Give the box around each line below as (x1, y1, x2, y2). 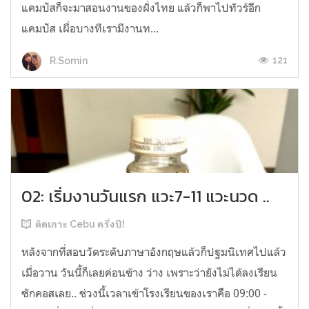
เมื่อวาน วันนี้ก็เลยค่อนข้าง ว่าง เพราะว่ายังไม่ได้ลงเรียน (21, 266, 277, 280)
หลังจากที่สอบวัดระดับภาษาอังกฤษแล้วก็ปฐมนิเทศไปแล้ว (21, 245, 286, 259)
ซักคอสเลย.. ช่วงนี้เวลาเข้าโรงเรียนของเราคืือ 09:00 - (21, 286, 267, 301)
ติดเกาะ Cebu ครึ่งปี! (35, 219, 125, 230)
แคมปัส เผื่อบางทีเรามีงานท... (21, 21, 159, 36)
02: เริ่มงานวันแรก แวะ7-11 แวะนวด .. (21, 184, 270, 209)
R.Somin (48, 54, 88, 66)
